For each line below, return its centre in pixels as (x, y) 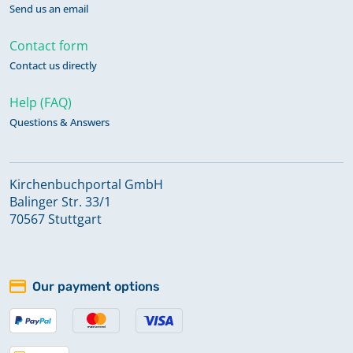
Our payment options (96, 286)
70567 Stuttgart (56, 219)
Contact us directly (53, 65)
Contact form (49, 45)
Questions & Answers (59, 122)
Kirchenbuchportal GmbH (86, 184)
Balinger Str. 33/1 (60, 201)
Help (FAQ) (41, 102)
